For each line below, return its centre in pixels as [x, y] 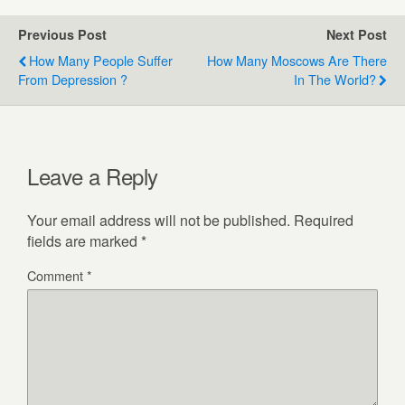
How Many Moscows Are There [297, 61]
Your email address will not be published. [159, 221]
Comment [57, 276]
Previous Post [62, 35]
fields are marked [84, 241]
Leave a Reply [93, 176]
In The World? [335, 80]
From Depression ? [73, 80]
